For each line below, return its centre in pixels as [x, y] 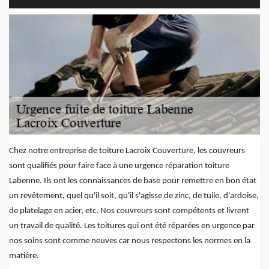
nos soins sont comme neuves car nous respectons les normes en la [130, 241]
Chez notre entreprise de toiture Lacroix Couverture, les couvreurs [127, 151]
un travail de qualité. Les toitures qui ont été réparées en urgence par [132, 226]
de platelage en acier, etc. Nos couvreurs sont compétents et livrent [129, 211]
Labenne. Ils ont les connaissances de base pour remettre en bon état [133, 181]
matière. [24, 256]
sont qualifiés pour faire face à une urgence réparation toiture [119, 166]
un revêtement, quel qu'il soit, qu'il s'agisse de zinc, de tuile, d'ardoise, [134, 196]
